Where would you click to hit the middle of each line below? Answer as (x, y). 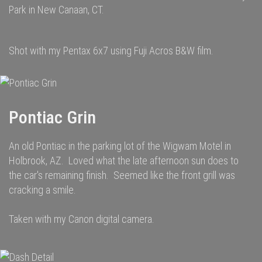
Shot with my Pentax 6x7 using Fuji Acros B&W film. (111, 51)
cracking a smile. (42, 190)
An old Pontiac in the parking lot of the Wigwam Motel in (120, 146)
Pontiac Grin (52, 117)
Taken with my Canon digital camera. (82, 219)
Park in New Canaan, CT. (56, 10)
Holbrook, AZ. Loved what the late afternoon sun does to (124, 161)
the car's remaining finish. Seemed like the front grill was (122, 175)
